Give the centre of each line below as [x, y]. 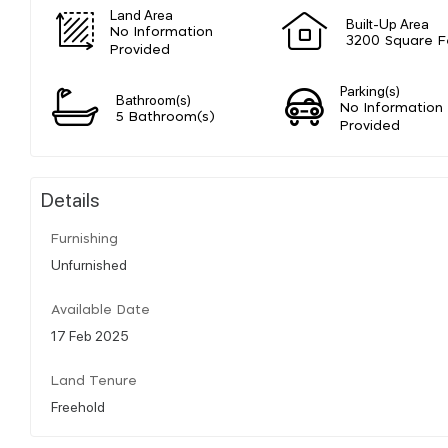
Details [70, 198]
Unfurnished [89, 263]
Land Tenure [94, 381]
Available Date [100, 310]
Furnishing [84, 239]
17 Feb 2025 [90, 334]
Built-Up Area [387, 22]
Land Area [142, 13]
